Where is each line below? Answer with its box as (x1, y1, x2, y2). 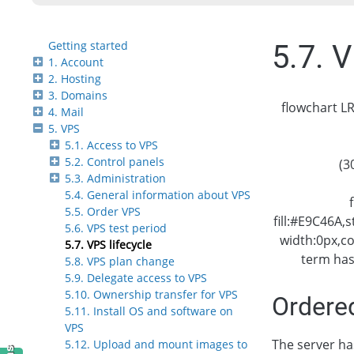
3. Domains (48, 88, 107, 104)
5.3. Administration (65, 171, 166, 186)
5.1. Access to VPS (65, 137, 158, 153)
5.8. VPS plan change (65, 254, 175, 269)
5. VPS (48, 121, 80, 137)
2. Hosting (48, 71, 101, 87)
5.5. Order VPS (65, 204, 141, 220)
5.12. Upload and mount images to (65, 337, 247, 352)
